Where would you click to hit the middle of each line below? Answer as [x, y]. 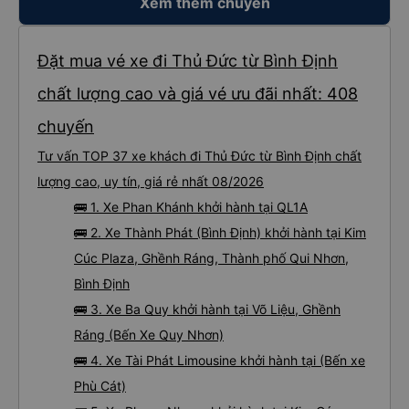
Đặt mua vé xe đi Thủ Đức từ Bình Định [188, 61]
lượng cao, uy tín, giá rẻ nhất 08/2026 [151, 181]
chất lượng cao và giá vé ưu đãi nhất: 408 [198, 94]
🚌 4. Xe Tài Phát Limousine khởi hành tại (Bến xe [220, 360]
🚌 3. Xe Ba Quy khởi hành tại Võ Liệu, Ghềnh [207, 309]
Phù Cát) [100, 386]
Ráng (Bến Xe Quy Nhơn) [149, 335]
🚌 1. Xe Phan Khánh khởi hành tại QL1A [191, 207]
